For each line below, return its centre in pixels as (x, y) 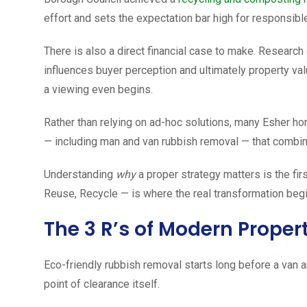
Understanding (80, 174)
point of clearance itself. (102, 284)
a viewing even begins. (98, 89)
